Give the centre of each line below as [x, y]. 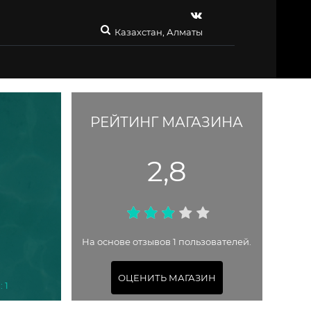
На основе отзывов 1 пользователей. [167, 242]
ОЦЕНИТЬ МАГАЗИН [167, 277]
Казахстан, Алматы [159, 32]
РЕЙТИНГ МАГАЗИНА [167, 123]
